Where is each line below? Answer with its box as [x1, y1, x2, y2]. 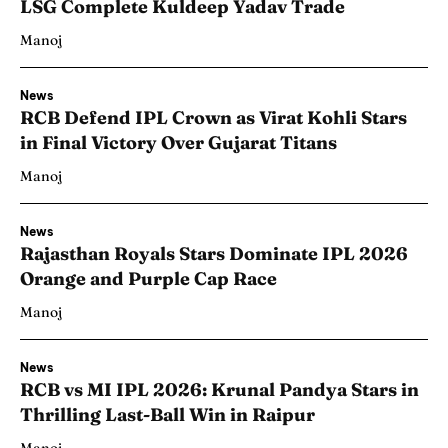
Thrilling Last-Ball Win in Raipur [20, 403, 315, 427]
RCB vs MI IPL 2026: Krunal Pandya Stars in [20, 378, 419, 402]
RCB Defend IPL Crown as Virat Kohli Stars [20, 106, 407, 130]
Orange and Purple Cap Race [20, 267, 277, 291]
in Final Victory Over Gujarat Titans [20, 131, 337, 155]
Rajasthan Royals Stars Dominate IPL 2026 [20, 242, 408, 266]
